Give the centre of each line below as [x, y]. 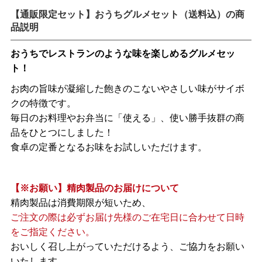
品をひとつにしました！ [62, 133]
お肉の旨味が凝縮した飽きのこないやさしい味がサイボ [127, 89]
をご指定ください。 [52, 232]
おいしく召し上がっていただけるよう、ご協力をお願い [127, 247]
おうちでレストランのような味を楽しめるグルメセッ [123, 54]
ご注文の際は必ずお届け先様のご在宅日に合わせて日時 [127, 218]
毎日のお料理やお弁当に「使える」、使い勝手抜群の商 [127, 118]
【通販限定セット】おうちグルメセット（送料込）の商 [127, 15]
